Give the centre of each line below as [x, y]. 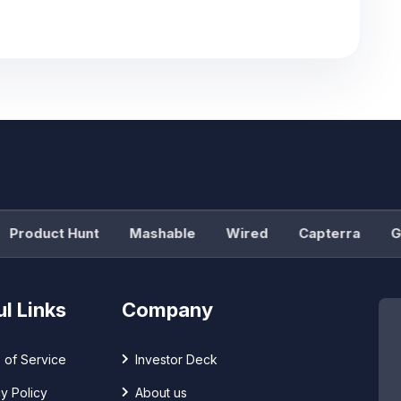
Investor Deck [176, 360]
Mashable [142, 234]
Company [167, 310]
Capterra [309, 234]
